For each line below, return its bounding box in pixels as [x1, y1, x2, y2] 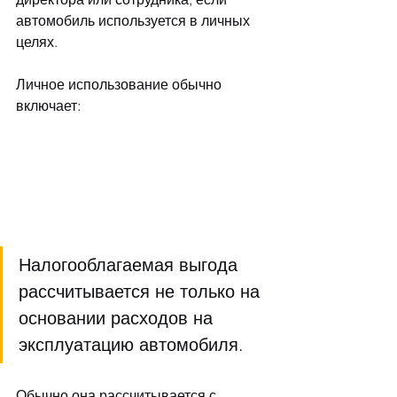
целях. [16, 32, 58, 51]
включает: [16, 96, 81, 114]
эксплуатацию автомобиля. [19, 332, 249, 355]
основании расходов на [19, 306, 218, 329]
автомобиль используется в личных [16, 11, 253, 29]
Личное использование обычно [16, 74, 225, 93]
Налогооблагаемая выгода [19, 253, 243, 276]
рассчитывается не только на [19, 279, 265, 302]
